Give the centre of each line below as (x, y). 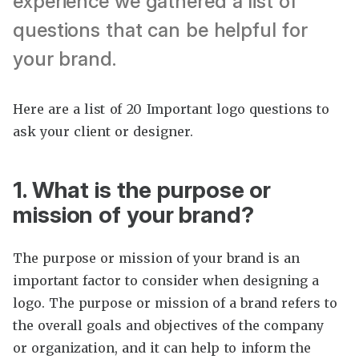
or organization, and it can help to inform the (162, 348)
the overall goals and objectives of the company (168, 326)
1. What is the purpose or (142, 190)
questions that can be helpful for (160, 30)
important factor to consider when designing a (166, 281)
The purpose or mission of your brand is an (157, 258)
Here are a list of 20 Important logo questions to (171, 109)
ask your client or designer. (103, 131)
